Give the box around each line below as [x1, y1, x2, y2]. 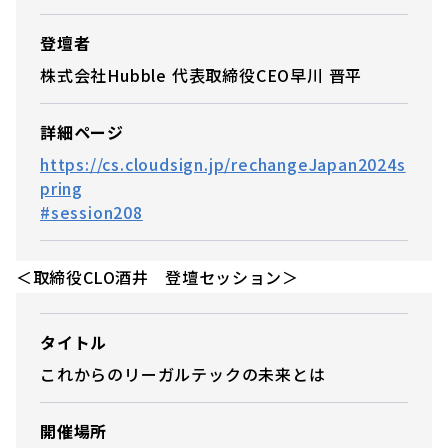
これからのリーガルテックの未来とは [40, 361, 326, 386]
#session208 [40, 199, 143, 224]
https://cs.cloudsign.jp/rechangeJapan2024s [40, 151, 406, 176]
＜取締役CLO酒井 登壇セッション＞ [16, 264, 299, 289]
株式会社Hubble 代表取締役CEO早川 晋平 [40, 62, 363, 87]
